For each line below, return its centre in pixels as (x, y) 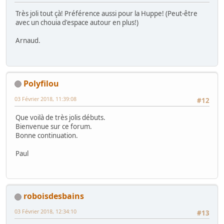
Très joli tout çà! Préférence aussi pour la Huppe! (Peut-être (106, 14)
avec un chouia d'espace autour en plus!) (77, 23)
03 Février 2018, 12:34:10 (45, 211)
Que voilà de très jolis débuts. (60, 118)
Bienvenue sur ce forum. (54, 127)
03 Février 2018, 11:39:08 (45, 98)
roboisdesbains (54, 196)
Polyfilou (41, 83)
